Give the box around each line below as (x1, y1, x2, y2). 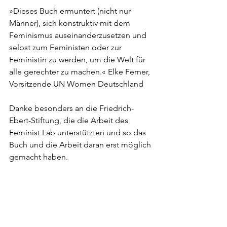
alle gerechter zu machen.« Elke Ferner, (9, 67, 152, 77)
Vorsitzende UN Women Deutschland (9, 79, 143, 89)
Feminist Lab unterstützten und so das (9, 128, 148, 137)
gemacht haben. (9, 152, 68, 162)
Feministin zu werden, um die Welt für (9, 55, 147, 64)
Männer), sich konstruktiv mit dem (9, 18, 132, 28)
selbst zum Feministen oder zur (9, 43, 124, 52)
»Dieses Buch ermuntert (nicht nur (9, 6, 133, 16)
